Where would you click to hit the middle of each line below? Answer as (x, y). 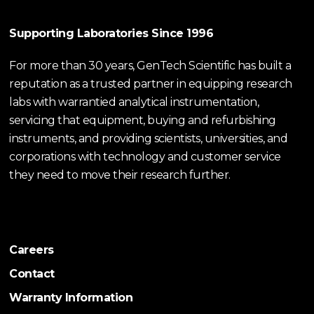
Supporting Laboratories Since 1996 (111, 33)
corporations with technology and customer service (145, 157)
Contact (32, 274)
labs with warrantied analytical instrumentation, (134, 102)
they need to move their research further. (120, 175)
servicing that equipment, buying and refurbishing (143, 120)
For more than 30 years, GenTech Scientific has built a (150, 66)
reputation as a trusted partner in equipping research (151, 84)
